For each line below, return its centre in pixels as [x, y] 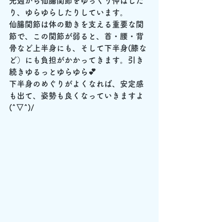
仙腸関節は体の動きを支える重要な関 [76, 24]
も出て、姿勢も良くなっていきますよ [76, 96]
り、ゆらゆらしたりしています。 [68, 12]
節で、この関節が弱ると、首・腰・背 [76, 36]
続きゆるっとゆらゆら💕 [53, 72]
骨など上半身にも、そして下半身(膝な [78, 48]
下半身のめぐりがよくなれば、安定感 [76, 84]
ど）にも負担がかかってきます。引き [76, 60]
